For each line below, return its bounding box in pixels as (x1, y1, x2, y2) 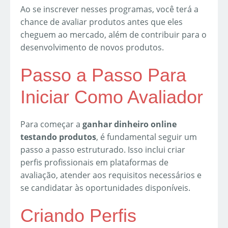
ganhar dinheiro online (82, 118, 177, 130)
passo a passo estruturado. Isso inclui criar (20, 144, 185, 155)
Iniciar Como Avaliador (20, 86, 203, 107)
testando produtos (20, 131, 96, 142)
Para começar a (20, 118, 82, 130)
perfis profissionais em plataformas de (20, 156, 168, 168)
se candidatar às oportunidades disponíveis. (20, 182, 190, 193)
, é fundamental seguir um (96, 131, 197, 142)
